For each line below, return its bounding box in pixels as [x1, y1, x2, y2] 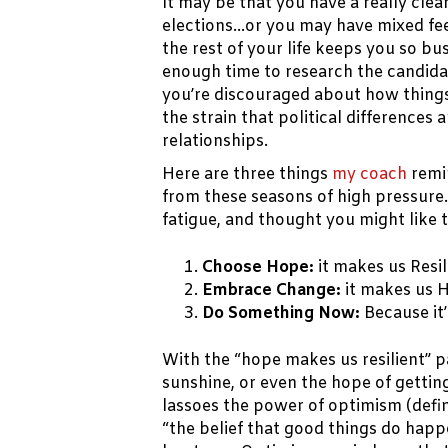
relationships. [162, 131, 268, 153]
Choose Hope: [202, 257, 314, 279]
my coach [332, 164, 407, 186]
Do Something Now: [202, 303, 360, 325]
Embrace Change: [202, 280, 341, 302]
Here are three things [162, 164, 332, 186]
